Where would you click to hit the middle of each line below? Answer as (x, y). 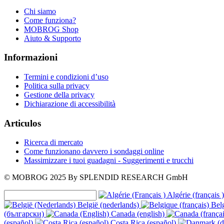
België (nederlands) (108, 205)
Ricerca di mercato (53, 142)
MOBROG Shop (51, 29)
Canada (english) (138, 214)
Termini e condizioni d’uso (66, 77)
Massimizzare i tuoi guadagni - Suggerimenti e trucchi (109, 160)
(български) (25, 214)
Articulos (22, 123)
